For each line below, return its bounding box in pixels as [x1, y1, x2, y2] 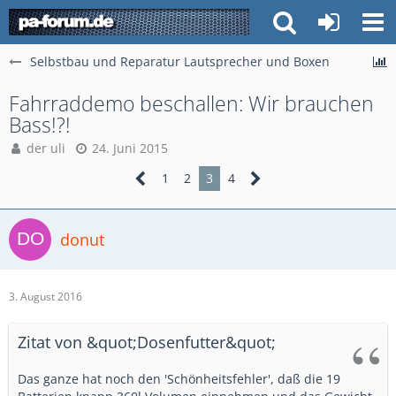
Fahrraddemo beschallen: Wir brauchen [9, 89, 374, 118]
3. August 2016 [9, 289, 82, 304]
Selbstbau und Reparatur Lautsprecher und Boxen [30, 53, 330, 70]
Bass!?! [9, 110, 71, 139]
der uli [27, 140, 65, 156]
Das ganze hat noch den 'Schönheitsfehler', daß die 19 [18, 370, 340, 387]
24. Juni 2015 [92, 140, 168, 156]
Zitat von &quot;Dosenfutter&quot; [18, 331, 276, 353]
